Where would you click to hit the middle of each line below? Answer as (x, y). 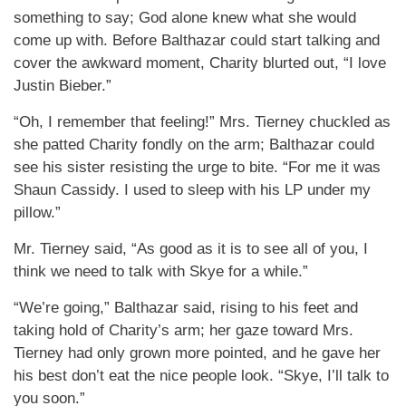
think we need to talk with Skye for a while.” (161, 271)
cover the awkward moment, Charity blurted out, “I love (200, 63)
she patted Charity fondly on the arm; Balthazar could (194, 145)
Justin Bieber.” (63, 86)
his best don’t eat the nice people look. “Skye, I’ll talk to (201, 376)
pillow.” (37, 213)
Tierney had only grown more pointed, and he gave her (197, 353)
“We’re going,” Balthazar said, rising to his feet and (186, 308)
